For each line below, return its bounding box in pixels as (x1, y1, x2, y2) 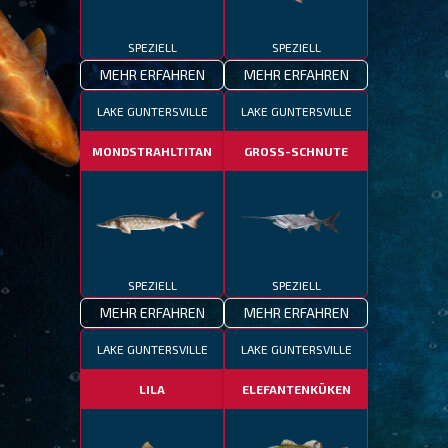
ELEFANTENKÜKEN (241, 382, 351, 396)
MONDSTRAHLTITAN (92, 144, 212, 158)
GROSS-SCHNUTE (244, 144, 348, 158)
